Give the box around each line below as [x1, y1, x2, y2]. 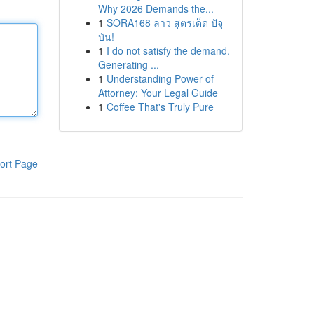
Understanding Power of [106, 71, 214, 86]
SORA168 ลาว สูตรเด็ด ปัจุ [106, 15, 223, 29]
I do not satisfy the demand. [106, 43, 230, 57]
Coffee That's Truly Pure [106, 100, 214, 114]
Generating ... [97, 57, 159, 71]
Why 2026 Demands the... [97, 1, 214, 15]
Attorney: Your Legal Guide [97, 86, 218, 100]
